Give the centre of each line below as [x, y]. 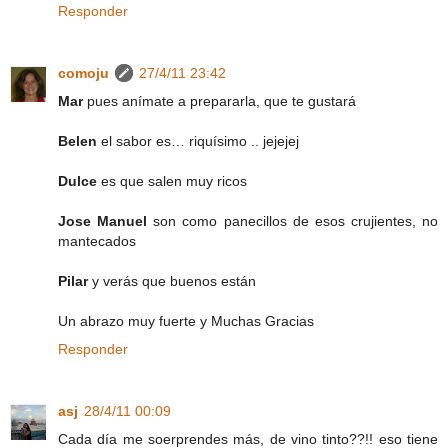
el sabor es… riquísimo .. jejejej [200, 141]
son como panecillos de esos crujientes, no [295, 221]
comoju [83, 73]
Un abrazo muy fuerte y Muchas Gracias [186, 321]
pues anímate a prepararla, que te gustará [221, 101]
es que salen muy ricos [174, 181]
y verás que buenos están [174, 281]
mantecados [97, 241]
